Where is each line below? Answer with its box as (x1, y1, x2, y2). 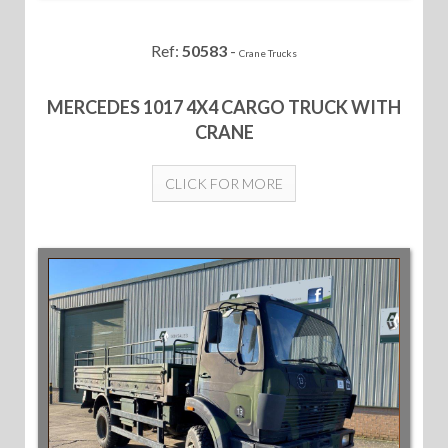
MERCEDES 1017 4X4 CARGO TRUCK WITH (47, 95, 401, 118)
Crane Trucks (239, 46, 297, 59)
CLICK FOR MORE (165, 174, 283, 192)
